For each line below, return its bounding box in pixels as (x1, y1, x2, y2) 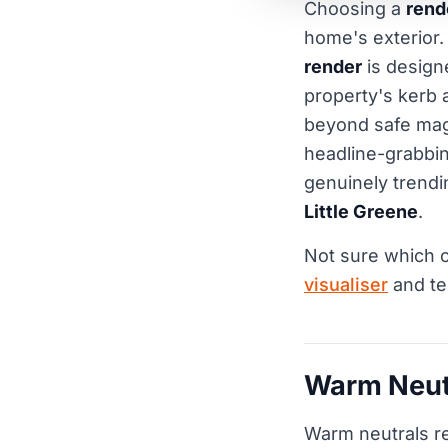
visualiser (304, 274, 388, 296)
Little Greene (304, 201, 418, 222)
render (304, 56, 362, 77)
